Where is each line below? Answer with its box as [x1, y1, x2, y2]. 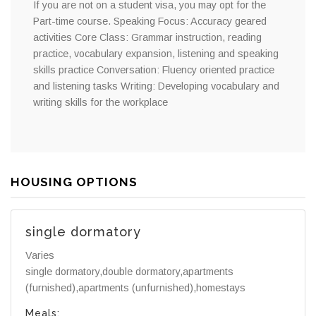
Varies [25, 249, 54, 261]
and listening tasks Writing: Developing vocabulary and [33, 80, 279, 92]
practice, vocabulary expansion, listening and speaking [33, 48, 279, 60]
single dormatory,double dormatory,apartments [25, 265, 233, 277]
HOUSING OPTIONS [11, 175, 138, 190]
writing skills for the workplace [33, 97, 168, 109]
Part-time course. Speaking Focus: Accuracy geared [33, 16, 267, 28]
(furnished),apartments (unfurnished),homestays [25, 281, 245, 293]
